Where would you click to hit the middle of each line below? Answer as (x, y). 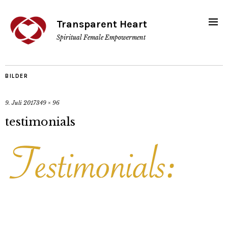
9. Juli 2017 (21, 103)
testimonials (40, 122)
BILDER (17, 76)
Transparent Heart (102, 24)
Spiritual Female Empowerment (101, 37)
